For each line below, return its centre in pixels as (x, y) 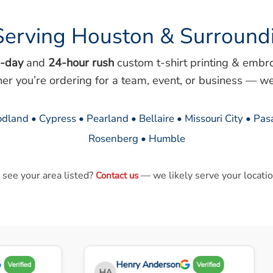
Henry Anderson (140, 264)
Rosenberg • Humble (136, 138)
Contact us (117, 175)
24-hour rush (81, 62)
